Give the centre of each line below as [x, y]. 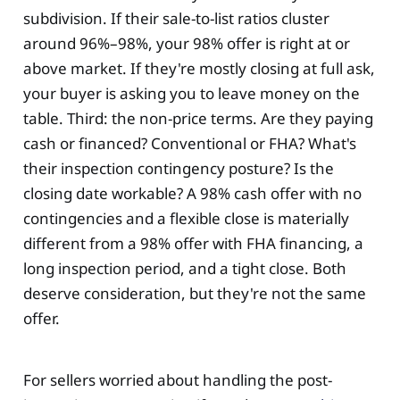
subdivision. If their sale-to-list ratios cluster [176, 19]
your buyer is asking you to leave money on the [191, 94]
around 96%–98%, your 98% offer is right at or [186, 44]
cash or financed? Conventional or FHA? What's [189, 144]
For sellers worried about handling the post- [177, 380]
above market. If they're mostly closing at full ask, [199, 69]
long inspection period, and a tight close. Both [184, 269]
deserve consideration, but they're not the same [194, 294]
